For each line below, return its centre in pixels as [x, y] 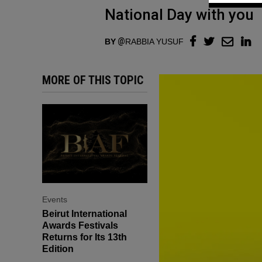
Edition [58, 249]
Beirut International [85, 213]
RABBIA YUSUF [154, 41]
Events [55, 199]
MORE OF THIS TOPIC [93, 80]
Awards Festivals [80, 225]
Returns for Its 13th [85, 237]
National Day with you [179, 14]
